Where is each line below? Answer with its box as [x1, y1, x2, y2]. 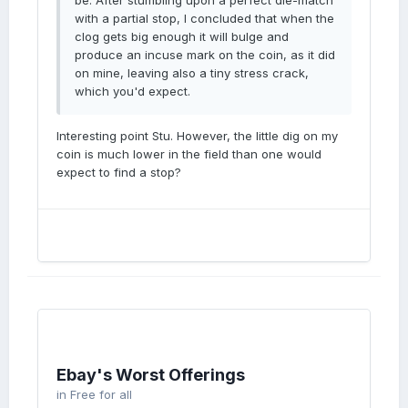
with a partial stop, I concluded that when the [75, 11, 334, 25]
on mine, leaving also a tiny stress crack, [75, 66, 309, 80]
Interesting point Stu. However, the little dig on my [56, 128, 338, 143]
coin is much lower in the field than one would [56, 147, 321, 161]
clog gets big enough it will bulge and [75, 29, 289, 44]
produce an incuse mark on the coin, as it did [75, 47, 335, 62]
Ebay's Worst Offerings [56, 365, 245, 384]
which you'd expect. [75, 84, 190, 98]
